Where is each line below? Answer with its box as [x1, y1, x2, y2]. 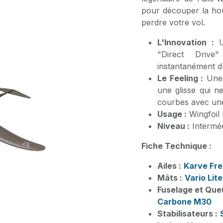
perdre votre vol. [141, 17, 205, 27]
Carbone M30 [157, 197, 214, 207]
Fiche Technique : [141, 141, 212, 151]
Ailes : [157, 161, 181, 171]
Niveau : [157, 121, 190, 131]
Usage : [157, 109, 187, 119]
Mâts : [157, 173, 182, 183]
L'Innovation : [157, 37, 214, 47]
